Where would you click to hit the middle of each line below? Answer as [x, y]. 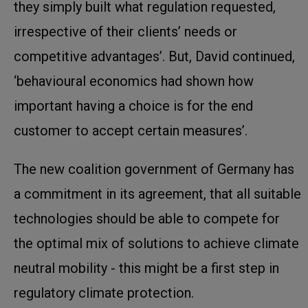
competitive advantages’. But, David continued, [154, 56]
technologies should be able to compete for [147, 218]
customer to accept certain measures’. [134, 130]
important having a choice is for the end [133, 106]
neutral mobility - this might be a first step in [146, 268]
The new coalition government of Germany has [154, 169]
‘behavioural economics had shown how [134, 81]
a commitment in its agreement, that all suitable [157, 194]
